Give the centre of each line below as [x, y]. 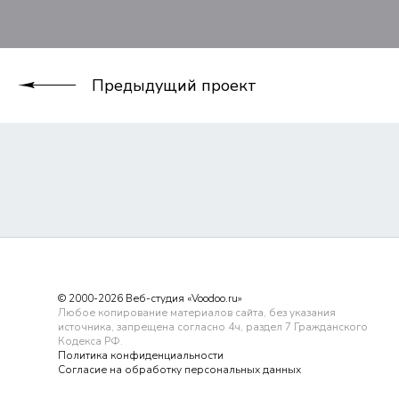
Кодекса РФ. [90, 341]
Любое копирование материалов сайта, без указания [197, 313]
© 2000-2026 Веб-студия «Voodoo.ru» [150, 298]
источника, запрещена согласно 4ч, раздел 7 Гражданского [213, 327]
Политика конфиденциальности [141, 355]
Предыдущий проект [174, 85]
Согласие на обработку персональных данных [179, 370]
